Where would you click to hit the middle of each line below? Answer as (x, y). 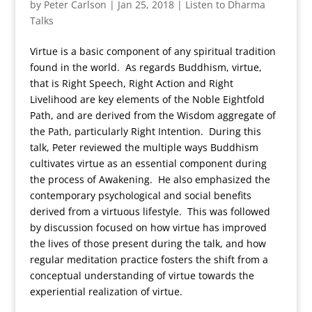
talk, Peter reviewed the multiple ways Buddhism (144, 147)
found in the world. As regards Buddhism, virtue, (146, 67)
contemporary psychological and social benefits (140, 195)
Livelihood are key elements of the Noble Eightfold (147, 99)
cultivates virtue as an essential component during (148, 163)
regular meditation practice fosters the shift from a (149, 259)
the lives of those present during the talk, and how (148, 243)
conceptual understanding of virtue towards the (142, 275)
